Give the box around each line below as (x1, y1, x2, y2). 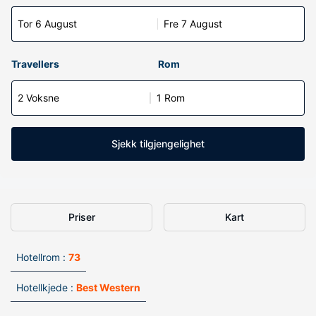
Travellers (11, 58, 59, 70)
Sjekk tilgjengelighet (111, 138, 205, 150)
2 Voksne (18, 92, 59, 104)
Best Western (76, 281, 140, 293)
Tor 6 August (18, 18, 77, 30)
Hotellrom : (16, 251, 66, 263)
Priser (68, 211, 95, 223)
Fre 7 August (164, 18, 222, 30)
